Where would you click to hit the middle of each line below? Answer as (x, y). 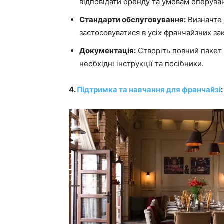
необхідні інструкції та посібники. (142, 64)
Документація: (108, 51)
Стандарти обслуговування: (133, 20)
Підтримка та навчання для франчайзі (149, 90)
